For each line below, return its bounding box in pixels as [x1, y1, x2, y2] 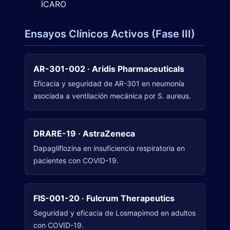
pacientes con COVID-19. [33, 156, 119, 165]
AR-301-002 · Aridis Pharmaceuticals [33, 64, 184, 74]
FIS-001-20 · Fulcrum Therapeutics [33, 193, 175, 204]
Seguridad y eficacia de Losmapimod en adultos [33, 208, 196, 218]
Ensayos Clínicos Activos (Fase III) [25, 28, 195, 41]
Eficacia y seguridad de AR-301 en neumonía [33, 79, 184, 88]
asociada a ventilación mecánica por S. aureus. [33, 91, 191, 101]
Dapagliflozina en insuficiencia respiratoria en [33, 144, 185, 153]
